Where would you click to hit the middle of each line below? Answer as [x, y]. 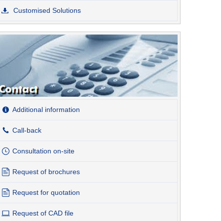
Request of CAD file [43, 213]
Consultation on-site [43, 151]
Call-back [27, 130]
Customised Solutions [46, 11]
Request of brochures [46, 171]
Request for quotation [46, 192]
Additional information [46, 109]
